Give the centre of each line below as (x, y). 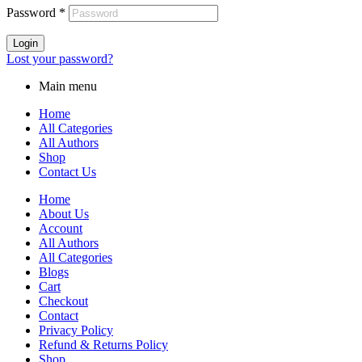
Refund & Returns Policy (103, 344)
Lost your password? (60, 58)
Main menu (68, 86)
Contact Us (67, 171)
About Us (64, 213)
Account (61, 228)
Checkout (63, 301)
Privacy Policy (76, 330)
